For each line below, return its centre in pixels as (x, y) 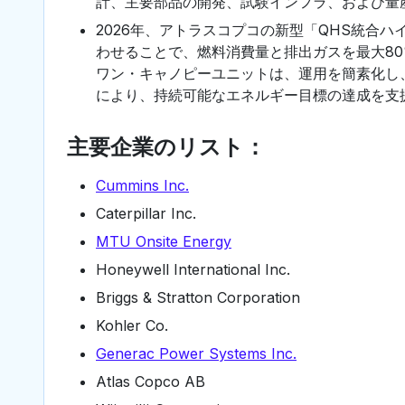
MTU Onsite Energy (164, 241)
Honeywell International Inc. (193, 269)
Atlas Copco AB (151, 381)
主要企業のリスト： (166, 146)
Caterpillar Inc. (146, 213)
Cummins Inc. (142, 185)
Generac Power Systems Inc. (196, 353)
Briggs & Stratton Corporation (198, 297)
